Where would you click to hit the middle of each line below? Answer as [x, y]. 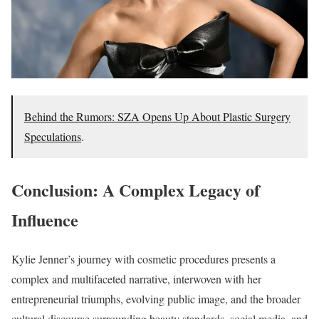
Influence [45, 220]
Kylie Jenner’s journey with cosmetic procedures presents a [143, 259]
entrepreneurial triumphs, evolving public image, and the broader [156, 299]
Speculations [53, 137]
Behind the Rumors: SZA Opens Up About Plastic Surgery [157, 117]
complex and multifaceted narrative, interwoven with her [136, 279]
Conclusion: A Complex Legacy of [136, 190]
